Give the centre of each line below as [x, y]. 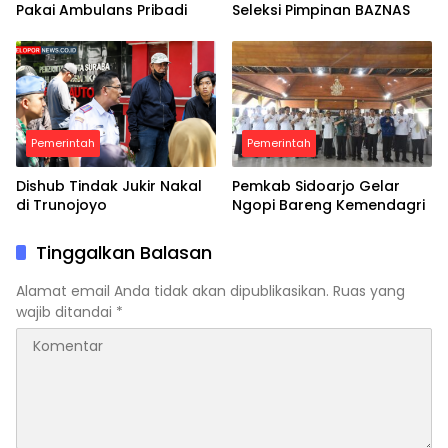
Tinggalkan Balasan [124, 252]
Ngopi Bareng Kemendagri [328, 204]
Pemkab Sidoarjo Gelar [316, 185]
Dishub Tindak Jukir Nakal [109, 185]
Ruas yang [369, 290]
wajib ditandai [66, 311]
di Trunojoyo [61, 204]
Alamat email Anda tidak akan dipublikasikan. [172, 290]
